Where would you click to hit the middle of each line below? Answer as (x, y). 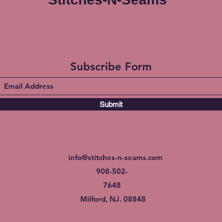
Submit (111, 104)
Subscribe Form (111, 66)
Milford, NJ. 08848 (113, 199)
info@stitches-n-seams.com (115, 157)
